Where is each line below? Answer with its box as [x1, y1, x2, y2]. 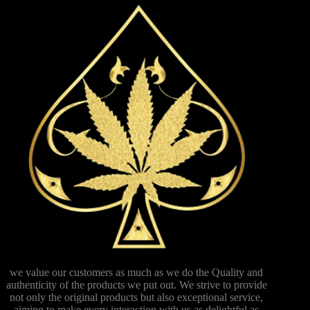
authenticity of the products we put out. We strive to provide [6, 278, 267, 291]
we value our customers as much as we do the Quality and [10, 266, 264, 278]
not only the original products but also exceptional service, [10, 291, 264, 303]
